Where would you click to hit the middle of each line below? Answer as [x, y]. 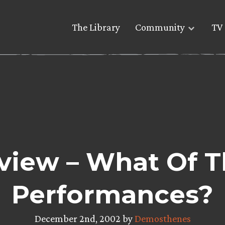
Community [160, 27]
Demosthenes [162, 218]
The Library [96, 27]
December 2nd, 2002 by [84, 218]
